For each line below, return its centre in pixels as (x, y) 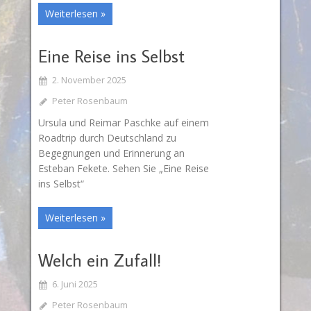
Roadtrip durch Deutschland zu (107, 137)
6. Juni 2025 (75, 285)
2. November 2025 (89, 80)
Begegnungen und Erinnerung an (111, 153)
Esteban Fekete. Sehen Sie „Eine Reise (123, 168)
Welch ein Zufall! (99, 260)
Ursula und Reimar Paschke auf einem (123, 122)
